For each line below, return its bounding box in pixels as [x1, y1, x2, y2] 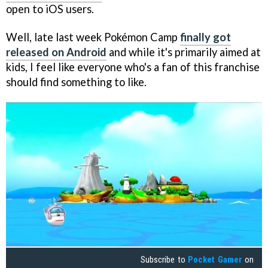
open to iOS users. [6, 2, 94, 16]
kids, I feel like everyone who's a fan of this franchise [6, 60, 260, 74]
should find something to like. [6, 75, 147, 89]
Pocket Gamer [188, 254, 242, 266]
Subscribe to [141, 254, 188, 266]
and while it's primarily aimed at [106, 45, 261, 59]
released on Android [6, 45, 106, 59]
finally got [180, 30, 231, 44]
